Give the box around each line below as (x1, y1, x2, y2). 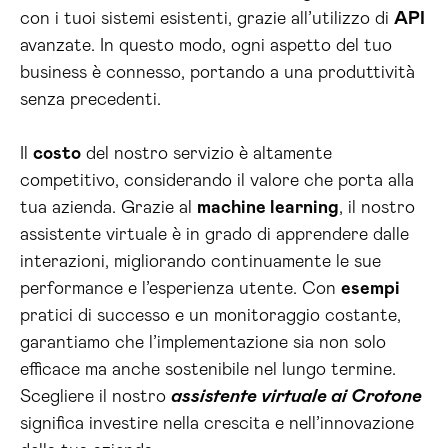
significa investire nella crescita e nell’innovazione (20, 415, 414, 433)
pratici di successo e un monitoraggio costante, (20, 307, 401, 325)
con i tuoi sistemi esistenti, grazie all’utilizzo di (20, 10, 394, 28)
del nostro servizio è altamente (81, 145, 332, 163)
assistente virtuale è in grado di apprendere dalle (20, 226, 409, 244)
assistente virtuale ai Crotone (171, 388, 422, 406)
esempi (341, 280, 400, 298)
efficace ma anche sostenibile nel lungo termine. (20, 361, 396, 379)
